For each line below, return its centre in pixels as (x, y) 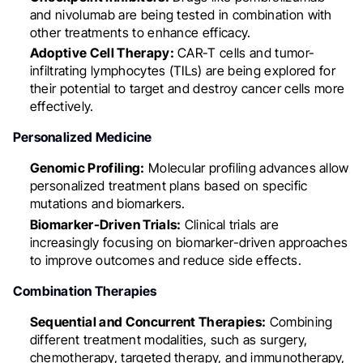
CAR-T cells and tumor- (244, 53)
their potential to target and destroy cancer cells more (187, 89)
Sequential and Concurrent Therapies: (148, 322)
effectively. (62, 107)
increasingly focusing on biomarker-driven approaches (189, 243)
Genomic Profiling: (87, 168)
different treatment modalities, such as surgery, (169, 340)
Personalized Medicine (83, 137)
